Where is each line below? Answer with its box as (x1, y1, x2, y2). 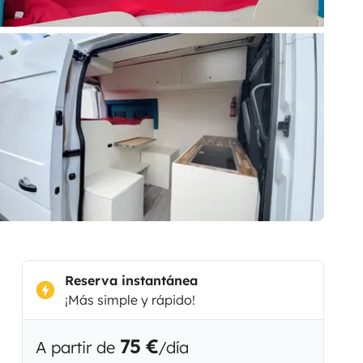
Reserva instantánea (64, 271, 198, 288)
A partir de (35, 336, 120, 357)
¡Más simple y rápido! (64, 291, 195, 308)
